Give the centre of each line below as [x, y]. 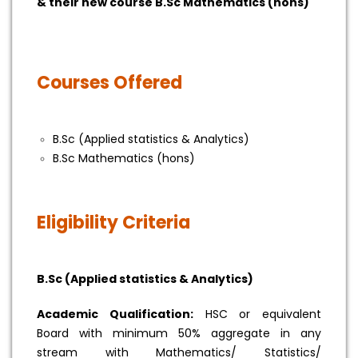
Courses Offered [109, 83]
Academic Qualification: [115, 314]
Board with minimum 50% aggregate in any [179, 334]
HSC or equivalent [257, 314]
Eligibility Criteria [113, 223]
